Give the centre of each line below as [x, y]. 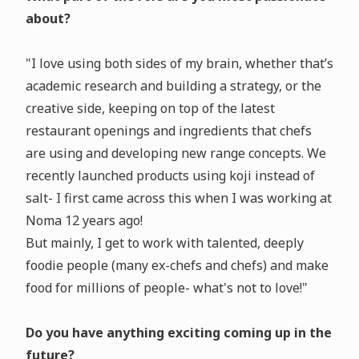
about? [48, 19]
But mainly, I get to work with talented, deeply [164, 243]
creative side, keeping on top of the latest [150, 109]
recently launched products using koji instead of [170, 176]
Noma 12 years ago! [85, 221]
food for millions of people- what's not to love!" [166, 288]
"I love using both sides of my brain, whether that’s [179, 64]
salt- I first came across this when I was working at [178, 198]
